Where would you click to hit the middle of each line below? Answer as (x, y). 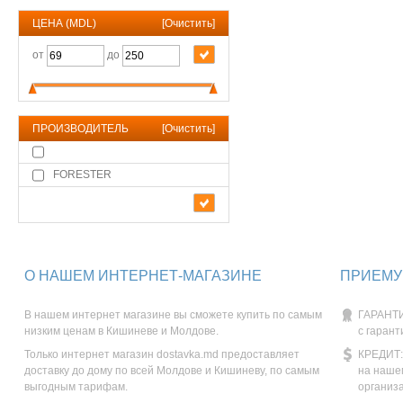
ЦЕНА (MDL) (64, 23)
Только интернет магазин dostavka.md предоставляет (162, 354)
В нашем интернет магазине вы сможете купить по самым (173, 314)
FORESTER (82, 175)
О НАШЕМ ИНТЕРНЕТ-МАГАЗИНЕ (143, 275)
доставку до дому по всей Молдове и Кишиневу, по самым (172, 370)
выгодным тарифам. (76, 386)
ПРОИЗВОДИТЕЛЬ (81, 129)
